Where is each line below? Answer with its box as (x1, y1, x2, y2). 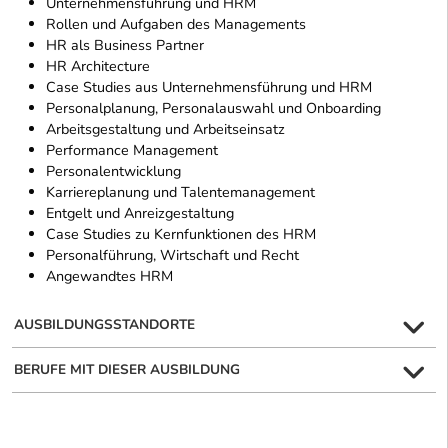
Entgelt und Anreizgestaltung (46, 202, 234, 223)
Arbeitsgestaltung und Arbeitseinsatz (46, 118, 285, 139)
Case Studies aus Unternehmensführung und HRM (46, 76, 372, 97)
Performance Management (46, 139, 218, 160)
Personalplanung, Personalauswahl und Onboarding (46, 97, 381, 118)
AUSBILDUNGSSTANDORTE (14, 314, 195, 334)
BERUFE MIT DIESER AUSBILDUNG (14, 359, 240, 379)
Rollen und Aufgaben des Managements (46, 13, 306, 34)
